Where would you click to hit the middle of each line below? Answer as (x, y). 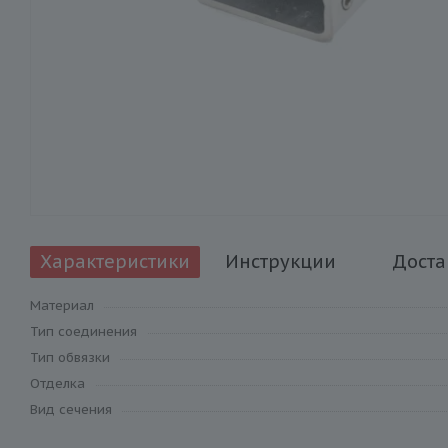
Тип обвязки (70, 357)
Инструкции (280, 261)
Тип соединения (83, 331)
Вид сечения (71, 409)
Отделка (57, 383)
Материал (62, 305)
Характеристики (115, 261)
